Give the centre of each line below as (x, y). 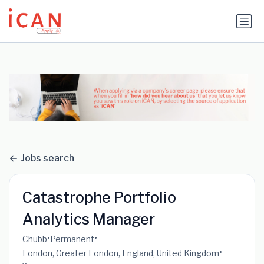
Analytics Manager (88, 220)
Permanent (72, 239)
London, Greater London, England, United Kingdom (121, 253)
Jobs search (47, 158)
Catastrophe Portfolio (99, 198)
